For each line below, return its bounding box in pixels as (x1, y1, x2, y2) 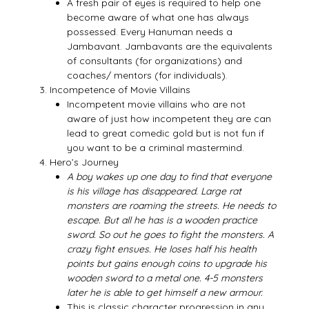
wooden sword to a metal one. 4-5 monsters (67, 271, 263, 284)
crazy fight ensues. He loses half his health (67, 242, 257, 255)
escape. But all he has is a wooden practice (67, 213, 258, 226)
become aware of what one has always (67, 10, 250, 23)
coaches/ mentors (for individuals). (67, 68, 228, 81)
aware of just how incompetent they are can (67, 112, 272, 125)
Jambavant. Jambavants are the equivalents (67, 39, 273, 52)
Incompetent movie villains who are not (67, 97, 246, 110)
